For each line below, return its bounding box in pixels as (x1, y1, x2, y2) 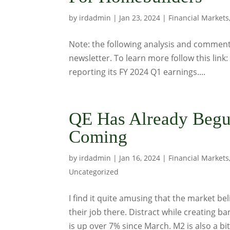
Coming (69, 127, 128, 147)
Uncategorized (69, 167, 119, 177)
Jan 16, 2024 (119, 153, 161, 163)
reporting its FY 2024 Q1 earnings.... (69, 66, 206, 78)
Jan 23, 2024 (119, 13, 161, 23)
